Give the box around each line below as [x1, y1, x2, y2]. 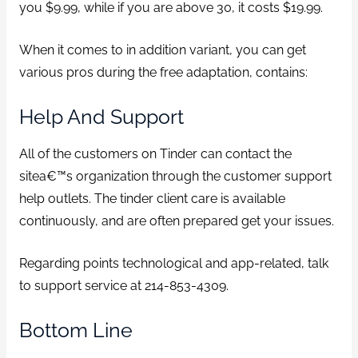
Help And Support [18, 104, 184, 129]
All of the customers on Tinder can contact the [18, 146, 292, 162]
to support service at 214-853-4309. [18, 278, 229, 294]
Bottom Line [18, 317, 133, 342]
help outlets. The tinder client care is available [18, 191, 285, 207]
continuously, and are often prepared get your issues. [18, 213, 334, 229]
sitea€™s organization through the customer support [18, 169, 332, 185]
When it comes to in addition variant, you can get [18, 42, 306, 58]
